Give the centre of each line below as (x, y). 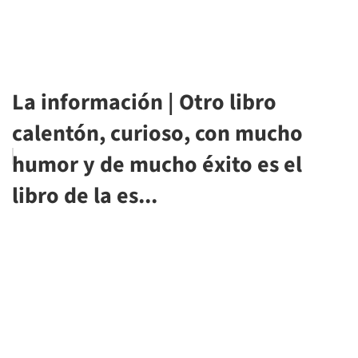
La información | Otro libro (144, 103)
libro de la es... (85, 196)
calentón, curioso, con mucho (157, 134)
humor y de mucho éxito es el (157, 165)
